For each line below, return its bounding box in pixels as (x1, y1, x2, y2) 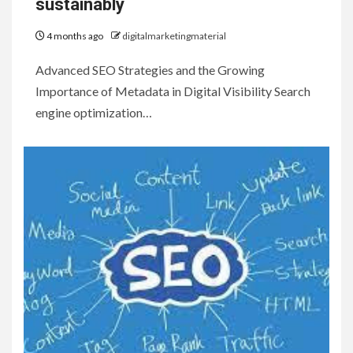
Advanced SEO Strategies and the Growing (35, 61, 265, 77)
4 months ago (45, 29, 105, 42)
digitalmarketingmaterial (122, 29, 226, 42)
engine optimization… (35, 104, 152, 120)
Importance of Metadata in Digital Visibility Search (35, 83, 310, 98)
